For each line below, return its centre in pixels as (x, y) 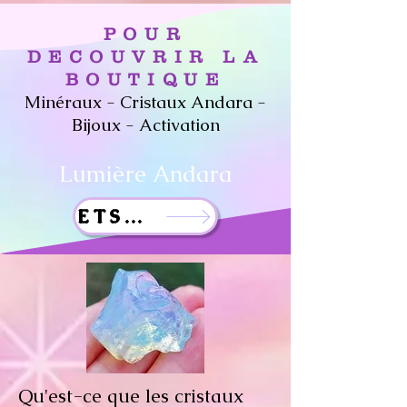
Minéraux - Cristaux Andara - (145, 102)
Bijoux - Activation (145, 125)
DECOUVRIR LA (145, 57)
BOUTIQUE (145, 79)
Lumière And (128, 174)
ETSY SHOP (134, 216)
